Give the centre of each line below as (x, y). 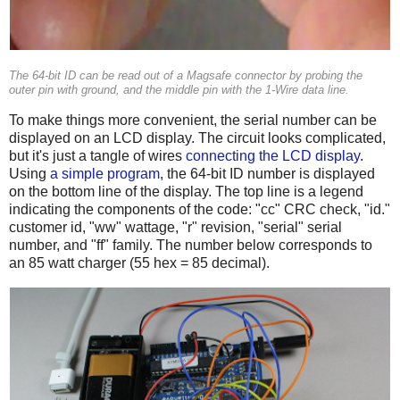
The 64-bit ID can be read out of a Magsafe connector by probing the (186, 76)
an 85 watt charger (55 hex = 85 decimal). (139, 263)
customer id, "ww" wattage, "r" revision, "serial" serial (175, 228)
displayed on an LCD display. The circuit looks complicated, (197, 138)
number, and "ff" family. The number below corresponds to (191, 246)
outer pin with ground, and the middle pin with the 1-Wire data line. (179, 91)
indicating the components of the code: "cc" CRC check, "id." (200, 210)
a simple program (105, 174)
